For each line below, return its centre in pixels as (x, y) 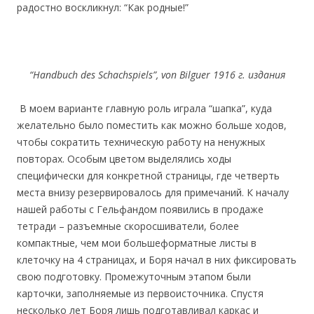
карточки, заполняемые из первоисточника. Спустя (140, 293)
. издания (264, 74)
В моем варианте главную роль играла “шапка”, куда (144, 108)
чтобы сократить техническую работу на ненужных (141, 142)
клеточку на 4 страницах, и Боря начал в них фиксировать (157, 259)
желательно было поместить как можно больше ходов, (152, 125)
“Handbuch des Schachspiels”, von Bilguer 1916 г (136, 74)
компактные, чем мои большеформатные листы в (137, 243)
